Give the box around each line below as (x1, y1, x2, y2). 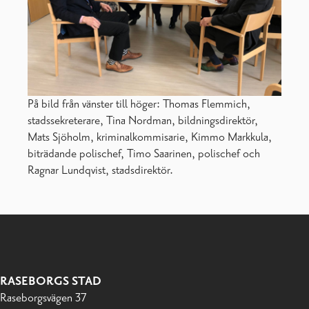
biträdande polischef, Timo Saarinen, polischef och (28, 147, 260, 161)
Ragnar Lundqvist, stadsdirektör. (28, 163, 173, 178)
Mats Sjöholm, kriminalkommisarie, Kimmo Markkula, (28, 130, 272, 145)
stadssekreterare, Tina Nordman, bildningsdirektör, (28, 114, 258, 128)
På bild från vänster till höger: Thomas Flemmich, (28, 97, 250, 112)
